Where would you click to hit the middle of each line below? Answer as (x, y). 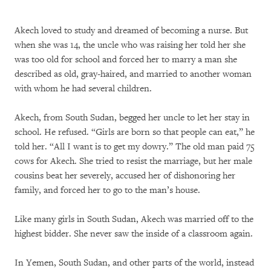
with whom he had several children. (83, 89)
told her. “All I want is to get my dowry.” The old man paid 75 (135, 147)
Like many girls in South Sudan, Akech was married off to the (134, 219)
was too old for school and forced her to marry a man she (126, 60)
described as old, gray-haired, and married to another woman (133, 74)
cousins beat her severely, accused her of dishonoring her (125, 176)
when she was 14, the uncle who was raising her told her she (130, 45)
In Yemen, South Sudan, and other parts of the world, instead (134, 263)
